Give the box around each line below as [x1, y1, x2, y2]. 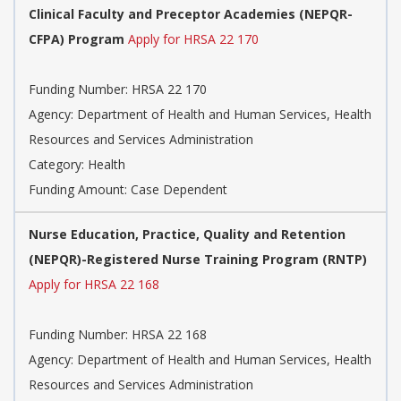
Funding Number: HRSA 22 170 [29, 81, 207, 98]
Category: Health [29, 156, 125, 174]
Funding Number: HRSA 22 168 [29, 326, 207, 344]
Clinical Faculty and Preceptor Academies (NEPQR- [29, 5, 353, 23]
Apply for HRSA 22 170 [128, 30, 259, 48]
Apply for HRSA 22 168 [29, 276, 159, 294]
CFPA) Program [29, 30, 124, 48]
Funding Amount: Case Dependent [29, 181, 227, 199]
